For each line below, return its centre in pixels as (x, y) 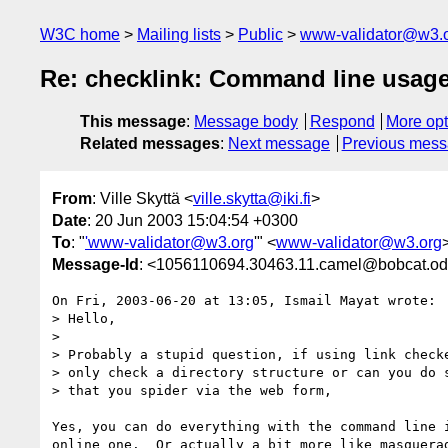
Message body (246, 122)
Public (260, 34)
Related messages (150, 144)
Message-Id (95, 264)
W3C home (80, 34)
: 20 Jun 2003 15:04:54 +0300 (192, 220)
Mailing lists (179, 34)
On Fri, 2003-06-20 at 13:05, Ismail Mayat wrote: (244, 300)
